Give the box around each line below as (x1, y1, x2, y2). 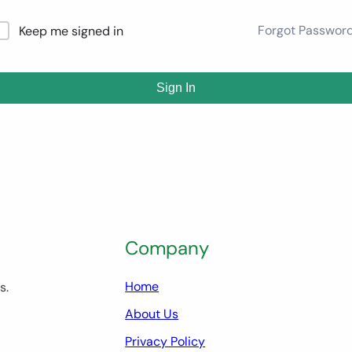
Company (125, 235, 210, 260)
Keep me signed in (19, 22, 123, 39)
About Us (125, 305, 179, 322)
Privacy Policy (125, 332, 206, 350)
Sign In (156, 80, 196, 94)
